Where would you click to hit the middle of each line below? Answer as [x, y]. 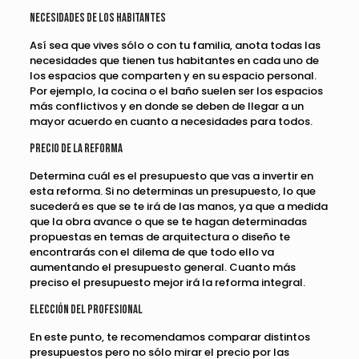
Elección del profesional [86, 310]
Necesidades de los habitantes [97, 18]
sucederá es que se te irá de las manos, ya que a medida [178, 207]
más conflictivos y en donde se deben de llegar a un [166, 107]
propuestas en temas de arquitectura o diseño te [159, 237]
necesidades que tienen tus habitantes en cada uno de [174, 61]
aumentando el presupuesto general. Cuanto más [162, 268]
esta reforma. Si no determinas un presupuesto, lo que [172, 192]
